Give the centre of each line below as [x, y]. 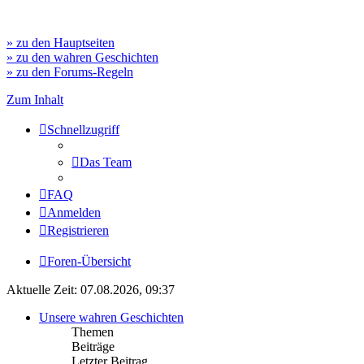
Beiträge [93, 347]
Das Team [106, 162]
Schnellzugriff [83, 130]
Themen [93, 332]
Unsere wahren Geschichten [111, 317]
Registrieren [78, 230]
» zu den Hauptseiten [61, 43]
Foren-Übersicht [89, 261]
